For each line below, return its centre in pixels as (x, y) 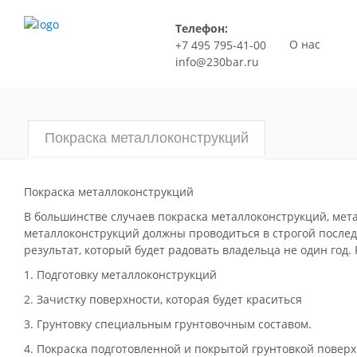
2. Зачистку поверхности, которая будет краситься (163, 299)
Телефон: (201, 28)
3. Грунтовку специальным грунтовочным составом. (168, 324)
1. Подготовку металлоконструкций (120, 275)
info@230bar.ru (217, 62)
